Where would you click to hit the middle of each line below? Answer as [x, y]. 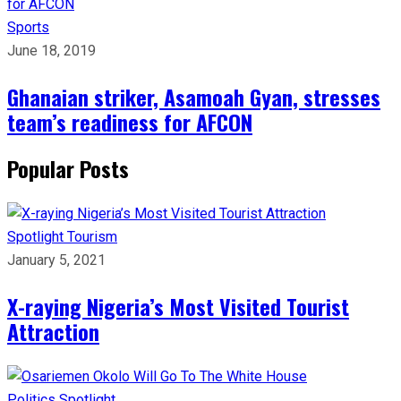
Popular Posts [68, 168]
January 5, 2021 [56, 260]
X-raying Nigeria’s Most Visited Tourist [178, 306]
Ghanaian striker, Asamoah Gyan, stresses [194, 96]
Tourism [92, 236]
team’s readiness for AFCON [130, 121]
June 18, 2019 [51, 50]
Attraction [53, 331]
